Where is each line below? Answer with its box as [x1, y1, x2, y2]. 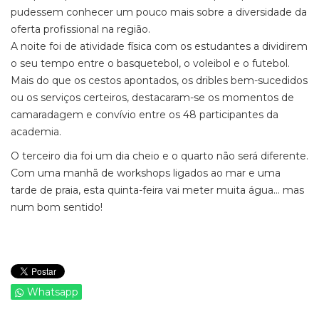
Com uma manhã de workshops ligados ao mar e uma [11, 167, 281, 179]
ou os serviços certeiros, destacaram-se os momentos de [11, 91, 294, 104]
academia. [11, 125, 61, 138]
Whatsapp [27, 286, 78, 298]
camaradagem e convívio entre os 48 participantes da [11, 108, 278, 121]
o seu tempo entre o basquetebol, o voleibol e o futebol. [11, 57, 290, 70]
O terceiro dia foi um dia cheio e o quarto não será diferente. [11, 150, 308, 162]
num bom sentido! [11, 201, 103, 214]
